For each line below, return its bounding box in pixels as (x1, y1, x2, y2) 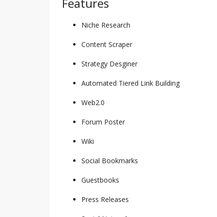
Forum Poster (81, 117, 125, 126)
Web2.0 (81, 97, 105, 107)
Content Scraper (81, 39, 132, 49)
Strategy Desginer (81, 59, 138, 68)
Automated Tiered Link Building (81, 78, 180, 88)
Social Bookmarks (81, 155, 138, 165)
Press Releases (81, 194, 129, 204)
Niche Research (81, 20, 130, 30)
